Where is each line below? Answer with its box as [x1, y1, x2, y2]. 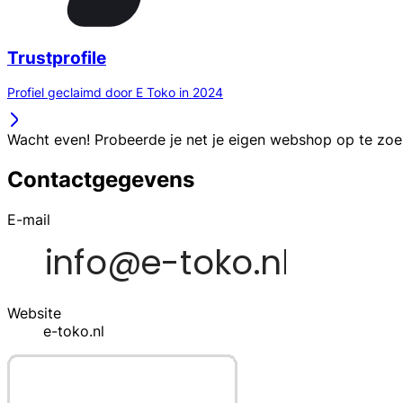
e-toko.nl [43, 322, 104, 341]
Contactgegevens [7, 166, 194, 193]
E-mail [7, 210, 50, 229]
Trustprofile [7, 47, 106, 68]
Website [7, 304, 61, 323]
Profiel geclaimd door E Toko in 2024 [7, 85, 223, 101]
